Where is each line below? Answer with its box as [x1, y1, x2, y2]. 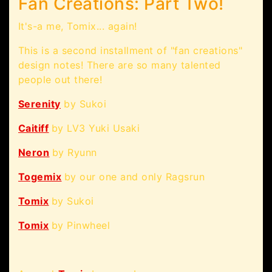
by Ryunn [52, 146, 97, 159]
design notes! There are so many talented [18, 59, 221, 72]
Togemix [18, 171, 62, 183]
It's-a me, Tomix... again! [18, 20, 137, 33]
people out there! [18, 73, 103, 86]
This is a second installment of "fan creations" [18, 44, 243, 57]
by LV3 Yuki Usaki [52, 122, 140, 135]
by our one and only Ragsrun [64, 171, 205, 183]
